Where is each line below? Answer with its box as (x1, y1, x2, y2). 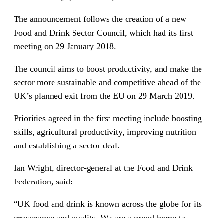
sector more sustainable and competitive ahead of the (14, 77, 201, 87)
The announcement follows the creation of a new (14, 14, 186, 24)
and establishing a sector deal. (14, 140, 120, 150)
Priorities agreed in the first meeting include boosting (14, 113, 202, 123)
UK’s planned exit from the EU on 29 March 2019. (14, 91, 195, 101)
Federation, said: (14, 176, 73, 186)
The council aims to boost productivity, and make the (14, 63, 202, 73)
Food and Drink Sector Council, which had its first (14, 27, 193, 37)
